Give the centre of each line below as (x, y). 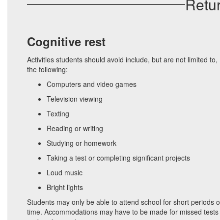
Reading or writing (75, 128)
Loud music (65, 172)
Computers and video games (92, 84)
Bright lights (65, 187)
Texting (58, 113)
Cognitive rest (66, 41)
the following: (47, 69)
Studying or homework (82, 143)
